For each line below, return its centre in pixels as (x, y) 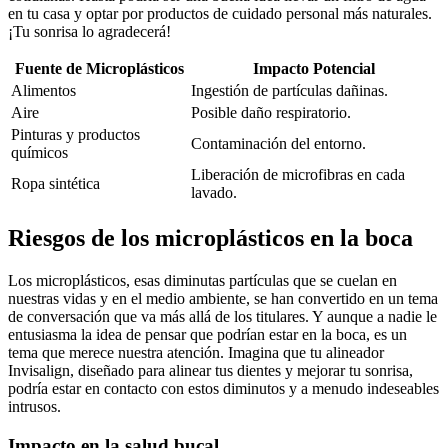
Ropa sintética (55, 184)
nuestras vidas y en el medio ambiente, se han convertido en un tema (223, 299)
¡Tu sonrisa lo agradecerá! (89, 32)
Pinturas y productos (75, 135)
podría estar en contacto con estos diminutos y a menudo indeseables (223, 389)
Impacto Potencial (314, 69)
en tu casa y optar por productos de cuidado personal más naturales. (220, 14)
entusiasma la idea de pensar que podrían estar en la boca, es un (207, 335)
